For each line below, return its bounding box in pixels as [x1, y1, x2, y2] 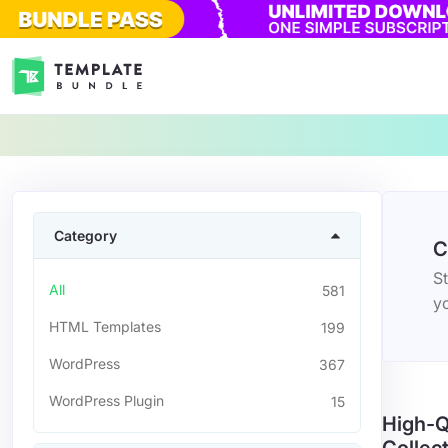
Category [54, 227, 117, 244]
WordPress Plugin [49, 392, 164, 409]
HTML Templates [49, 318, 161, 335]
